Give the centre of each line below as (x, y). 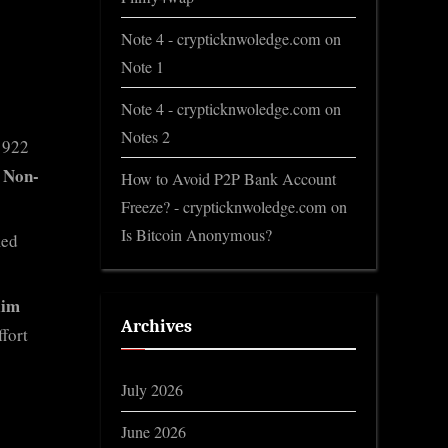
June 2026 (153, 432)
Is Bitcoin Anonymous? (196, 234)
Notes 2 (145, 136)
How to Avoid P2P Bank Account (228, 178)
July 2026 (152, 390)
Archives (156, 325)
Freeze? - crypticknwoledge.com (224, 206)
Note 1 (142, 66)
